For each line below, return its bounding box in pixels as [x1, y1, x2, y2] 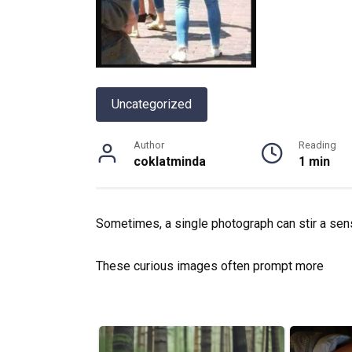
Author [134, 139, 164, 151]
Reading [298, 139, 336, 151]
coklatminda [134, 154, 206, 169]
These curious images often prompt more [96, 258, 324, 274]
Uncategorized [112, 97, 192, 112]
